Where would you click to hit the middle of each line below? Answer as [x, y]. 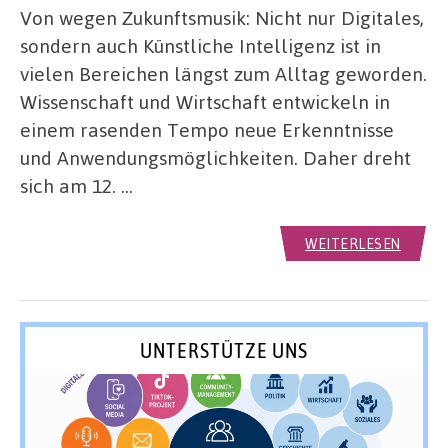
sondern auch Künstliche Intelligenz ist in [200, 46]
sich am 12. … [76, 186]
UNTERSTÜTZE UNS [224, 349]
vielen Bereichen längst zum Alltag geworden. [223, 74]
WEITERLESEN [353, 243]
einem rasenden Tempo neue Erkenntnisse [207, 130]
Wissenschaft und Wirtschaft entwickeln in [205, 102]
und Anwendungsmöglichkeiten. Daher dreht [215, 158]
